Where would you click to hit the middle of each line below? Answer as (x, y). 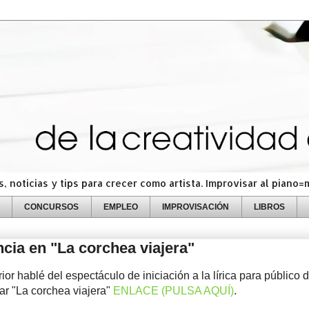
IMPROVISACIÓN (196, 207)
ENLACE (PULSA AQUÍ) (173, 290)
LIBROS (269, 207)
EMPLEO (120, 207)
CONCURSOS (52, 207)
